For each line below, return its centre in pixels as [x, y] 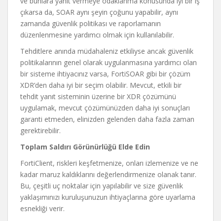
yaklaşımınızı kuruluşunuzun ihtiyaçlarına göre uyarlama [108, 197]
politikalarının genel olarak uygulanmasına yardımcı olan [109, 62]
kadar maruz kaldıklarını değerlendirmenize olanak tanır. [108, 174]
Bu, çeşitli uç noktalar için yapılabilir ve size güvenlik [102, 186]
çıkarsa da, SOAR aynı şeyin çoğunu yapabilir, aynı [99, 12]
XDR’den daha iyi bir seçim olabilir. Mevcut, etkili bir [101, 85]
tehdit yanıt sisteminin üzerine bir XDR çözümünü [98, 96]
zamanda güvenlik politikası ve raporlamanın [91, 23]
